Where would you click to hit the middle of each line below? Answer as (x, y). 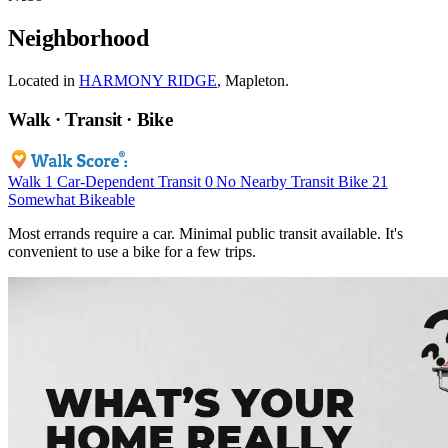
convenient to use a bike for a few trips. (132, 251)
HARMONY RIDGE (148, 81)
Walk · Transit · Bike (90, 119)
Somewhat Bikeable (71, 199)
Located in (43, 81)
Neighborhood (78, 38)
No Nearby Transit (275, 181)
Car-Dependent (105, 181)
